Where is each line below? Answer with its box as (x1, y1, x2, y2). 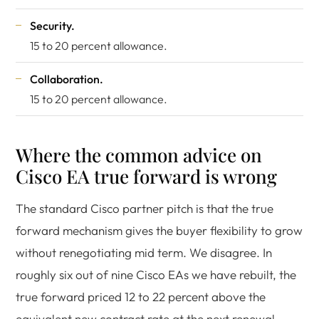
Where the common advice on (16, 142, 262, 167)
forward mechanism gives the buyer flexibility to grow (16, 223, 303, 238)
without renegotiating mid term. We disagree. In (16, 245, 272, 260)
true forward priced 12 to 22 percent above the (16, 289, 266, 304)
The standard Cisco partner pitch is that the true (16, 201, 273, 216)
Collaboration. (30, 72, 103, 86)
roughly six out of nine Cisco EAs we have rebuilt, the (16, 267, 296, 282)
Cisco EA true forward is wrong (16, 164, 277, 189)
